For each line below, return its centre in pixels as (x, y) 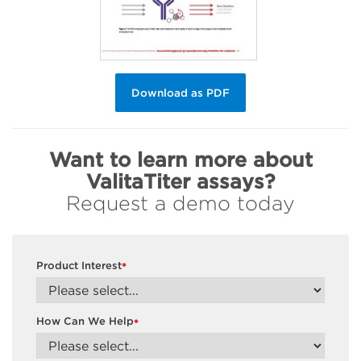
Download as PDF (180, 93)
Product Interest (79, 265)
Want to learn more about (180, 160)
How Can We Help (85, 322)
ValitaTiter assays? (180, 182)
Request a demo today (180, 203)
